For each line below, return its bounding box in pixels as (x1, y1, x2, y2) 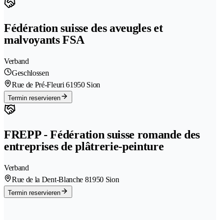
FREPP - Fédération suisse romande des (4, 128, 200, 141)
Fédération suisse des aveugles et (4, 22, 163, 35)
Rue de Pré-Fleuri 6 (12, 81, 70, 89)
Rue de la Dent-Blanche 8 (12, 175, 89, 184)
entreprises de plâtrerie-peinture (4, 140, 164, 153)
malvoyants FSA (4, 33, 84, 47)
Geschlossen (12, 69, 49, 78)
